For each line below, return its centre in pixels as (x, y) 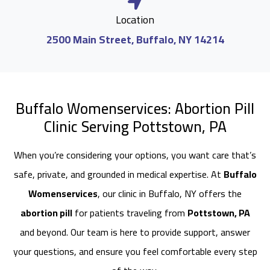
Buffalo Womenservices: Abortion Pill (135, 108)
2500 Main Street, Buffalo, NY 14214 (135, 39)
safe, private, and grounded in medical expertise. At (118, 174)
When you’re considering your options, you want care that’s (135, 155)
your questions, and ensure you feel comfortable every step (135, 251)
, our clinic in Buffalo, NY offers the (170, 193)
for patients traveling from (130, 213)
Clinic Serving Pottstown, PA (135, 126)
